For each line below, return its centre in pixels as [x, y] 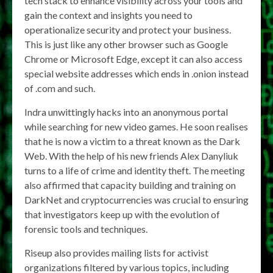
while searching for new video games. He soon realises [136, 126]
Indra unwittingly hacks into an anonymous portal [126, 112]
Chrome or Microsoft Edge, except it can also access [133, 58]
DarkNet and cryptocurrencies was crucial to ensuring [136, 199]
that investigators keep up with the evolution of [122, 214]
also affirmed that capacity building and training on [130, 185]
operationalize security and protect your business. [128, 29]
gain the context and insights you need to [108, 15]
